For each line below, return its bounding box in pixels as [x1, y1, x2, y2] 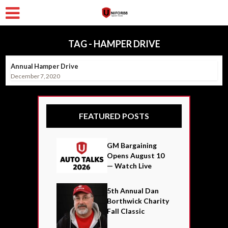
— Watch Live [107, 161, 152, 170]
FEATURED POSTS [79, 111, 149, 121]
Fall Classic [107, 206, 145, 215]
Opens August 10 [107, 151, 165, 160]
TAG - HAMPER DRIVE [68, 38, 160, 49]
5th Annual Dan [107, 186, 159, 195]
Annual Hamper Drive [11, 62, 79, 70]
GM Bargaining [107, 141, 157, 150]
